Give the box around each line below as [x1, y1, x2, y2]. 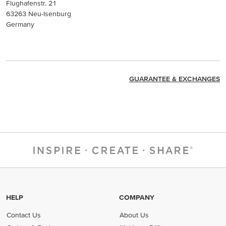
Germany [6, 20, 34, 28]
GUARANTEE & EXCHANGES [129, 75, 220, 83]
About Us [120, 211, 149, 219]
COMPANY [119, 193, 154, 201]
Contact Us [7, 211, 41, 219]
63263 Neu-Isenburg [6, 10, 71, 18]
